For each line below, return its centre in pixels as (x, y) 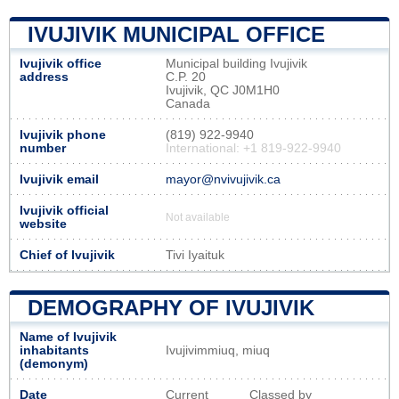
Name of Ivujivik (68, 337)
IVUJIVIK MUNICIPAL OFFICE (176, 34)
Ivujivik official (64, 210)
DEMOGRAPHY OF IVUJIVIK (171, 307)
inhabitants (54, 350)
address (44, 77)
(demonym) (54, 363)
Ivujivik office (61, 63)
